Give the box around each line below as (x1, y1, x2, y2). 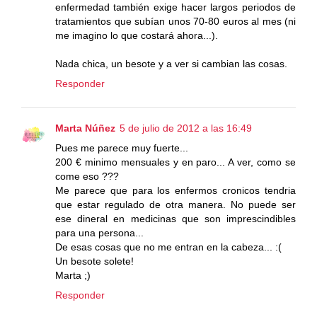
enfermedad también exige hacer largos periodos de (55, 1, 296, 13)
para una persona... (55, 227, 144, 239)
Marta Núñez (55, 122, 115, 134)
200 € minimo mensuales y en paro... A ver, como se (55, 156, 296, 168)
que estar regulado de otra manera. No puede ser (55, 199, 296, 211)
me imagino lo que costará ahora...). (55, 30, 218, 42)
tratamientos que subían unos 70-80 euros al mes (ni (55, 16, 296, 28)
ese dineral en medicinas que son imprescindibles (55, 213, 296, 225)
